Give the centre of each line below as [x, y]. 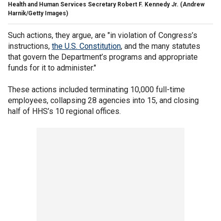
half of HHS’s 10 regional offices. [65, 111]
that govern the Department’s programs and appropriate [103, 57]
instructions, [30, 46]
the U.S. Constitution [86, 46]
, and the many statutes [161, 46]
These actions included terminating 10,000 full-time [96, 89]
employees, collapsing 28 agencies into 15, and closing [103, 100]
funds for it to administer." [52, 68]
